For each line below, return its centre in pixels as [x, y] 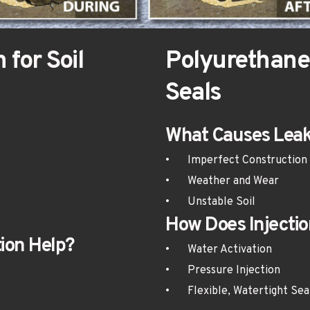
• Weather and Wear [233, 182]
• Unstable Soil [221, 202]
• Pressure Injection [234, 271]
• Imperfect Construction [247, 161]
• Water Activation [230, 250]
